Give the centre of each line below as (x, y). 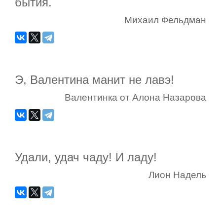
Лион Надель (177, 175)
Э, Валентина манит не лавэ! (94, 80)
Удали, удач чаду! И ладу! (86, 157)
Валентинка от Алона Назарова (135, 98)
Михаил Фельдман (165, 20)
